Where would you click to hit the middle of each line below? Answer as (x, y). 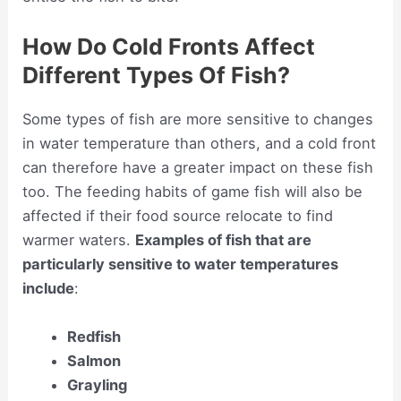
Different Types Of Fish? (157, 76)
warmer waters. (79, 240)
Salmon (94, 360)
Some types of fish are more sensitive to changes (198, 119)
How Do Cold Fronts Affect (169, 47)
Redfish (94, 336)
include (49, 289)
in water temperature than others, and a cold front (200, 144)
